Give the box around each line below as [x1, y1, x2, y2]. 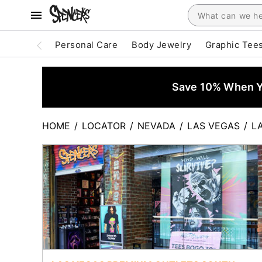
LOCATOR [82, 120, 126, 132]
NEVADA [137, 120, 175, 132]
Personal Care [55, 39, 118, 50]
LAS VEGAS [187, 120, 240, 132]
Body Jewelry [132, 39, 191, 50]
